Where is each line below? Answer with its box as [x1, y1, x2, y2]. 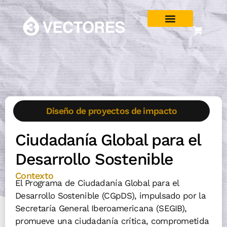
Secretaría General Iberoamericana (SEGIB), [15, 203, 187, 214]
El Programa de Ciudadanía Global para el [15, 178, 179, 188]
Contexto [15, 170, 54, 181]
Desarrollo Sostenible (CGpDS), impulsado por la [15, 191, 206, 201]
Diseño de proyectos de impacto [46, 105, 177, 116]
